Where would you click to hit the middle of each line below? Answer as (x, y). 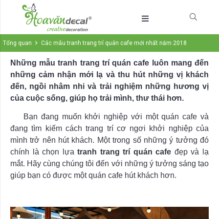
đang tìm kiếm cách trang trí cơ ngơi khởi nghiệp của (109, 129)
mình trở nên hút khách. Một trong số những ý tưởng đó (109, 140)
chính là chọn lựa (44, 152)
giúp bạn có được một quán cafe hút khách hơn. (93, 175)
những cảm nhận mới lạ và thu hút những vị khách (109, 75)
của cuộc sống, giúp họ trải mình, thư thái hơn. (97, 98)
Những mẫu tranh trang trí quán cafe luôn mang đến (109, 63)
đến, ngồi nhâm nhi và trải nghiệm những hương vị (109, 87)
